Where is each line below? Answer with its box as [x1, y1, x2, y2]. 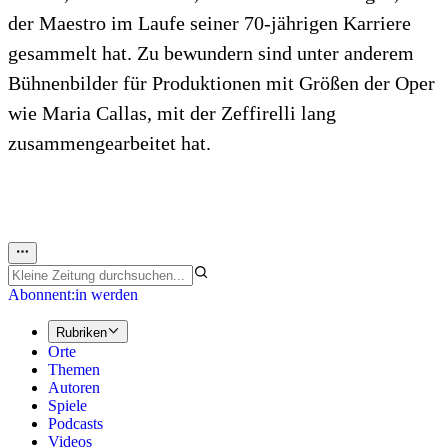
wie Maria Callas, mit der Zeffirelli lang [8, 102, 336, 125]
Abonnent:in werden [8, 286, 138, 304]
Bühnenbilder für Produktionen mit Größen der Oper [8, 72, 435, 95]
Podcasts [48, 414, 103, 432]
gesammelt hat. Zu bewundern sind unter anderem [8, 42, 414, 65]
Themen [48, 360, 100, 378]
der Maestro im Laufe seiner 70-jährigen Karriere [8, 12, 411, 35]
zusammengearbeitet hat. [8, 132, 211, 155]
